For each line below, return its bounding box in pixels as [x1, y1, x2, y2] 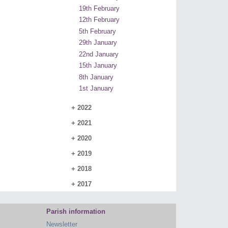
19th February [79, 4, 120, 12]
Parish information [46, 208, 105, 216]
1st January [79, 84, 113, 93]
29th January [79, 39, 117, 47]
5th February [79, 27, 116, 35]
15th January [79, 62, 117, 70]
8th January [79, 73, 113, 81]
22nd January [79, 50, 119, 58]
